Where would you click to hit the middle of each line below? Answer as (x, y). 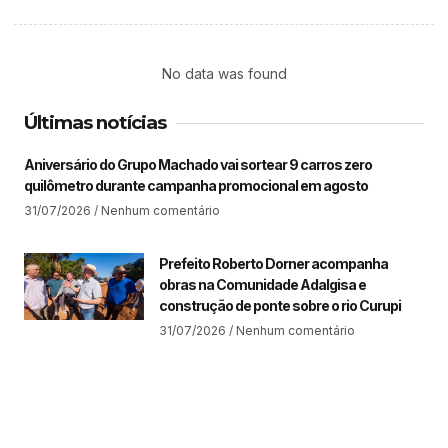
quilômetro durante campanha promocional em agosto (196, 186)
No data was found (224, 74)
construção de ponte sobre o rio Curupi (280, 306)
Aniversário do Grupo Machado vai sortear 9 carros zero (198, 165)
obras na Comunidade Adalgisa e (262, 285)
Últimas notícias (95, 123)
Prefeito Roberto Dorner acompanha (273, 264)
